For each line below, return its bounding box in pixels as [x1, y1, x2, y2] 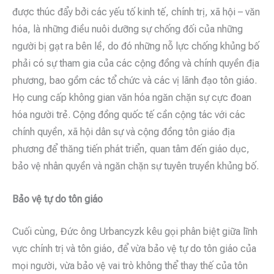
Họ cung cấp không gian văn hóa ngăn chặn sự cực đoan [12, 92, 251, 104]
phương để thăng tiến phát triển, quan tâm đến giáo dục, [12, 143, 250, 155]
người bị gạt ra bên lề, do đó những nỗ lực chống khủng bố [12, 40, 259, 53]
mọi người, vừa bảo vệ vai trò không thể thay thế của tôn [12, 260, 248, 272]
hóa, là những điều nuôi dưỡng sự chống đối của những [12, 23, 243, 35]
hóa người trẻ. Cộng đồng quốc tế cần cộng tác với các [12, 109, 245, 121]
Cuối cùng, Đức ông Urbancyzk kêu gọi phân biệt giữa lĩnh [12, 226, 257, 238]
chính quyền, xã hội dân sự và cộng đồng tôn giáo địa [12, 126, 235, 138]
